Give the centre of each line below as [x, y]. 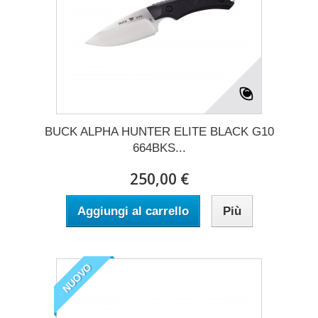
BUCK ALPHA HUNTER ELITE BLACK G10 [159, 131]
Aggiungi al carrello [133, 211]
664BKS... [159, 148]
